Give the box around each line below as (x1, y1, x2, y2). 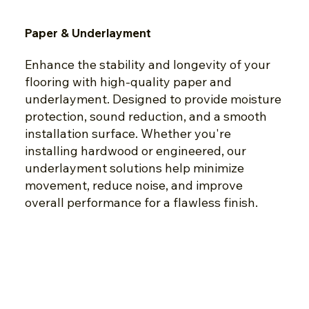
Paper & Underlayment (24, 25, 151, 40)
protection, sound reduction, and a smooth (24, 108, 267, 124)
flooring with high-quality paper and (24, 73, 232, 90)
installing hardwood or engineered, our (24, 142, 246, 159)
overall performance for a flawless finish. (24, 194, 258, 210)
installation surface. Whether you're (24, 125, 231, 141)
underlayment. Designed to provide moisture (24, 90, 281, 107)
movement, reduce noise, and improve (24, 177, 243, 193)
